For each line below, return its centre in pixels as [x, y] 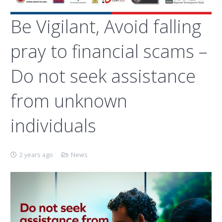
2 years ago [36, 155]
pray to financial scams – [109, 51]
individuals [53, 126]
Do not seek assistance [103, 76]
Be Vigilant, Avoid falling [106, 27]
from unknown [69, 101]
